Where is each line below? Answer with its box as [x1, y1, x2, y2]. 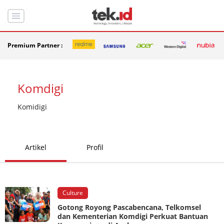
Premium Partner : [7, 41, 62, 50]
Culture [62, 188, 83, 197]
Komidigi [17, 101, 47, 111]
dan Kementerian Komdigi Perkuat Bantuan [57, 211, 208, 221]
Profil [86, 142, 103, 152]
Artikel [25, 142, 46, 152]
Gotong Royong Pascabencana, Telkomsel [57, 202, 201, 212]
